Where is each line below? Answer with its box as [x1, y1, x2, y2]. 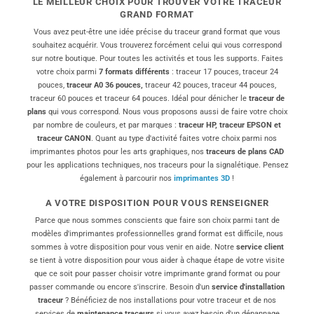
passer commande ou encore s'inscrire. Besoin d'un [29, 282, 212, 292]
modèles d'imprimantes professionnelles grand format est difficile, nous [31, 229, 283, 239]
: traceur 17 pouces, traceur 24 [169, 67, 278, 77]
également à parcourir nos [80, 174, 172, 184]
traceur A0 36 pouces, [64, 81, 143, 90]
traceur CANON [37, 134, 91, 144]
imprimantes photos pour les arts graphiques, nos [30, 147, 206, 157]
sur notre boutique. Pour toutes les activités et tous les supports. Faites [31, 54, 283, 64]
